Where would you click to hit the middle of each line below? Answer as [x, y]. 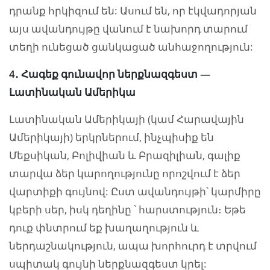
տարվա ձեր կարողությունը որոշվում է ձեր [125, 174]
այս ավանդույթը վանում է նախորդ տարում [128, 29]
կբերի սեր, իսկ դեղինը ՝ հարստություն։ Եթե [127, 210]
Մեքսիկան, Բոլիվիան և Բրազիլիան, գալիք [125, 155]
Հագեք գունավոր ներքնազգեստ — [115, 74]
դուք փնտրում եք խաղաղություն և [104, 228]
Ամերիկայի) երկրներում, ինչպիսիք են [111, 137]
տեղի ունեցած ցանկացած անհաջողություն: [131, 47]
